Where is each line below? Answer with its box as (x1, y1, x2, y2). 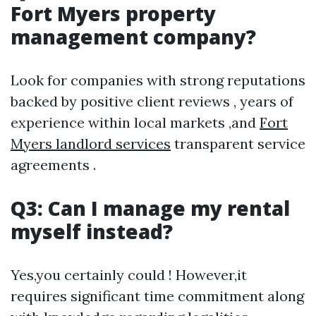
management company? (11, 23, 256, 50)
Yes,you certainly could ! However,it (11, 266, 247, 284)
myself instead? (11, 218, 173, 245)
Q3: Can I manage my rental (11, 195, 290, 221)
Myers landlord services (11, 135, 171, 152)
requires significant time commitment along (11, 287, 304, 305)
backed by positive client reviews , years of (11, 92, 293, 110)
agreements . (11, 156, 96, 174)
